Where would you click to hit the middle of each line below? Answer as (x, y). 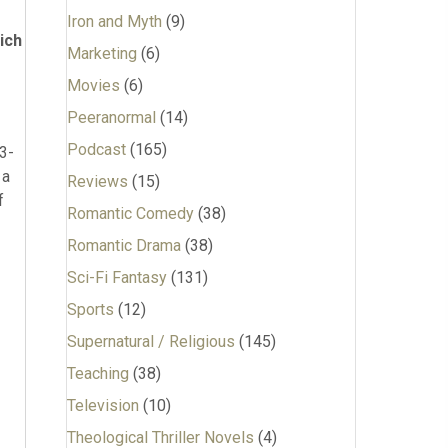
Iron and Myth (114, 21)
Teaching (97, 373)
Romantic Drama (123, 245)
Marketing (101, 53)
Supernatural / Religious (150, 341)
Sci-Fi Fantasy (116, 277)
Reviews (97, 181)
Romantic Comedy (130, 213)
